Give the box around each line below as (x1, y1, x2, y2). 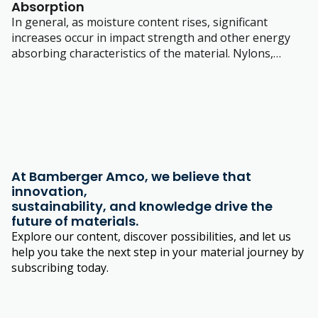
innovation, (11, 182, 87, 200)
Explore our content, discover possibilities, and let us (11, 228, 291, 244)
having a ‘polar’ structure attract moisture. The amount (11, 60, 305, 77)
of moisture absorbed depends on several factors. (11, 76, 277, 92)
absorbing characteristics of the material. (11, 45, 233, 61)
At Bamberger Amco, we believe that (11, 167, 251, 185)
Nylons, (233, 45, 273, 61)
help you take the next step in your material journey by (11, 243, 304, 260)
